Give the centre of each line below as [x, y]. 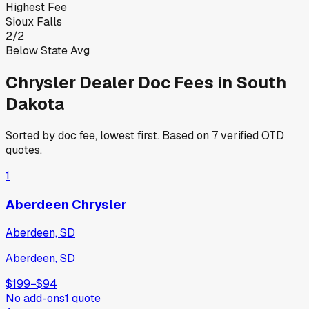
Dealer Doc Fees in [156, 82]
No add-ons [35, 299]
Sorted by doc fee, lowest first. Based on [109, 135]
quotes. [24, 150]
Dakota [35, 103]
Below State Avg [48, 50]
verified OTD [251, 135]
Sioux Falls [34, 21]
